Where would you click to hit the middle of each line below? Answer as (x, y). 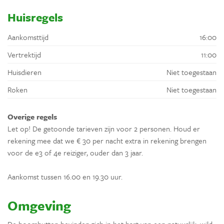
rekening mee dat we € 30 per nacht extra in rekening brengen (107, 140)
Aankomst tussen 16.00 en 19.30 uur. (65, 176)
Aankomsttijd (28, 37)
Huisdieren (24, 72)
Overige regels (32, 116)
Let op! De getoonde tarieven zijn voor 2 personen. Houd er (104, 128)
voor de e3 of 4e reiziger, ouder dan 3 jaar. (75, 152)
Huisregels (35, 17)
